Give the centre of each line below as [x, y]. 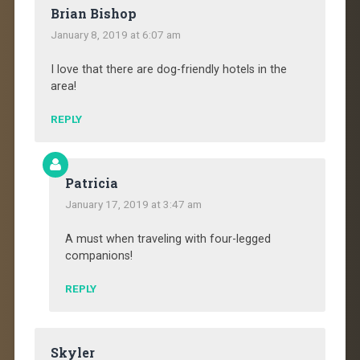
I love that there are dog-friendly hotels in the [168, 70]
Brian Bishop [93, 14]
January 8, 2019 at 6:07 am [115, 35]
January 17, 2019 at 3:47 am [133, 205]
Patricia [91, 183]
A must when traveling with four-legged [168, 239]
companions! [98, 256]
